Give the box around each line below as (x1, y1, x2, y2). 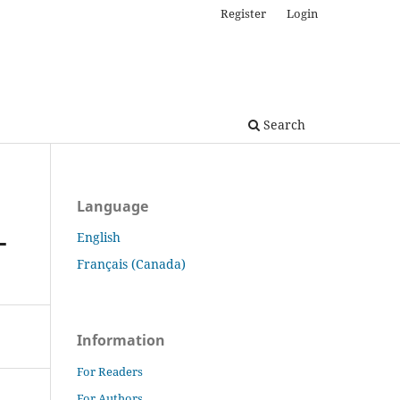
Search (260, 115, 305, 133)
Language (77, 196, 148, 216)
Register (221, 4, 267, 21)
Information (77, 329, 165, 350)
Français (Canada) (77, 254, 186, 272)
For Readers (77, 362, 143, 379)
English (77, 228, 121, 246)
